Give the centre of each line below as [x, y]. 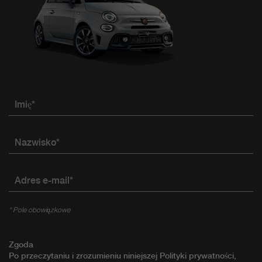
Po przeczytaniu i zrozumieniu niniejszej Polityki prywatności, [123, 256]
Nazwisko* [37, 143]
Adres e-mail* [44, 181]
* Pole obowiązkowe [39, 210]
